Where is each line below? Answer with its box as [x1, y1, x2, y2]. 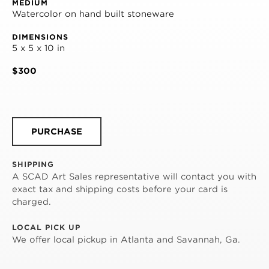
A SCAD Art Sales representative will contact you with [12, 171, 256, 181]
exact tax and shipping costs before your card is [12, 184, 228, 194]
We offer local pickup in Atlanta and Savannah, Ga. [12, 234, 240, 244]
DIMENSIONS [12, 32, 68, 41]
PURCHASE [31, 126, 82, 136]
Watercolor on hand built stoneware [12, 8, 174, 19]
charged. [12, 196, 51, 207]
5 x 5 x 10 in [12, 43, 65, 53]
